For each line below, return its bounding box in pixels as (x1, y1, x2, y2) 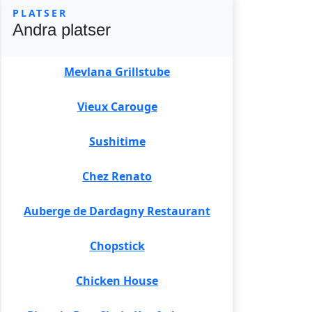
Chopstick (89, 238, 145, 253)
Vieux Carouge (77, 99, 157, 114)
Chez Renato (82, 169, 152, 184)
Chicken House (76, 273, 158, 288)
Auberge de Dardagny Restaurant (24, 203, 210, 219)
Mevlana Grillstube (64, 64, 170, 79)
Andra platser (13, 20, 111, 39)
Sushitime (88, 134, 146, 149)
